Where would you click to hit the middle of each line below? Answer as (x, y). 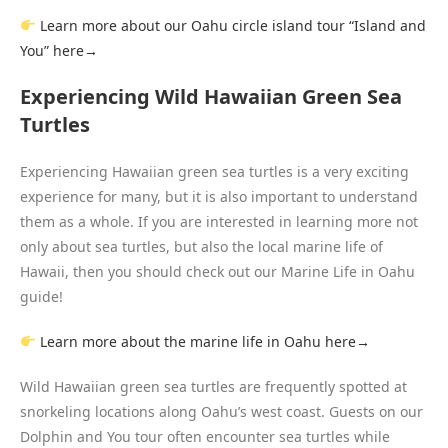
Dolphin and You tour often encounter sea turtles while (205, 436)
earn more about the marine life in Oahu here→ (208, 341)
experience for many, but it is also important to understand (219, 196)
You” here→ (59, 50)
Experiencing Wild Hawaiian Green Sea (211, 96)
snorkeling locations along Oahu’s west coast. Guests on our (221, 411)
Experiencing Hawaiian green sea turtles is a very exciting (214, 171)
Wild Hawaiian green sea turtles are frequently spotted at (213, 386)
